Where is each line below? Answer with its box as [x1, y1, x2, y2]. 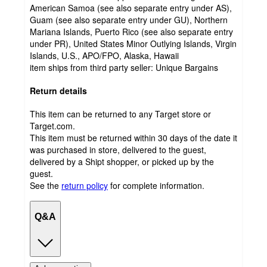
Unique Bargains [156, 61, 218, 74]
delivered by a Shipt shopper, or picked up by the [30, 155, 214, 167]
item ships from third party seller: [30, 61, 156, 74]
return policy [61, 179, 108, 191]
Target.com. [30, 119, 75, 132]
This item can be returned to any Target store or [30, 107, 211, 120]
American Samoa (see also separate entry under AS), [30, 2, 232, 14]
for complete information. [110, 179, 204, 191]
